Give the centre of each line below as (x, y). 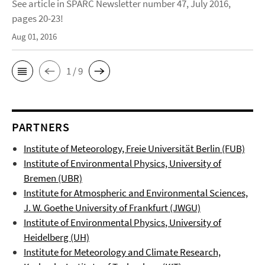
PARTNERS (41, 127)
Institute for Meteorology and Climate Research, (122, 252)
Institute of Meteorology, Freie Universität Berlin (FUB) (134, 148)
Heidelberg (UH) (56, 237)
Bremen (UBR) (53, 178)
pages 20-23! (38, 18)
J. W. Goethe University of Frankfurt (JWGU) (112, 208)
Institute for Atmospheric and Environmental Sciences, (136, 193)
